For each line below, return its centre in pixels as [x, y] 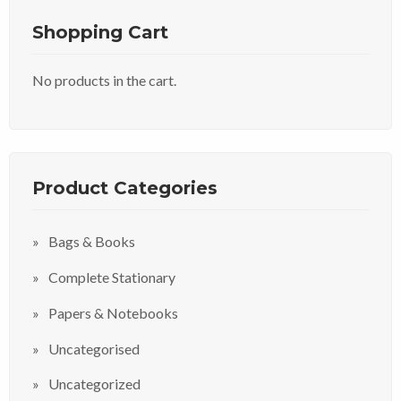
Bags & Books [92, 242]
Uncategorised [94, 348]
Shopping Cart [100, 32]
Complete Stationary [112, 277]
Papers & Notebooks [113, 312]
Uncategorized [94, 384]
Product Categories [125, 188]
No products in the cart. [104, 80]
